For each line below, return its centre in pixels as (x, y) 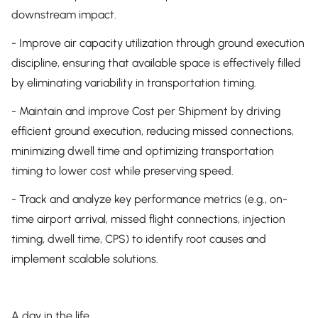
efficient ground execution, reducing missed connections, (153, 131)
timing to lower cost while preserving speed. (122, 171)
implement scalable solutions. (85, 259)
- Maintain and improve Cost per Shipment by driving (146, 111)
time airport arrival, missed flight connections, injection (148, 219)
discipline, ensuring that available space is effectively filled (156, 63)
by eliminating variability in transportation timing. (134, 83)
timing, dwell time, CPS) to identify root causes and (139, 239)
